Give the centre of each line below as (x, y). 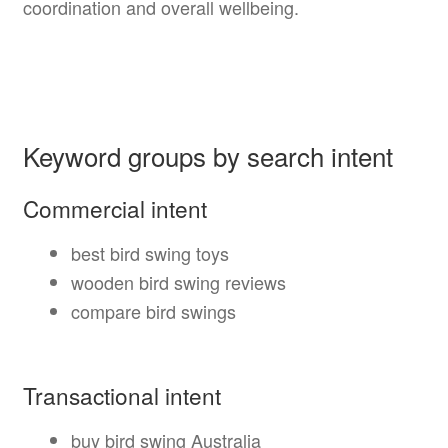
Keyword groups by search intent (207, 156)
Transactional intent (121, 395)
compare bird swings (153, 310)
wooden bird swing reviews (178, 281)
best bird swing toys (149, 252)
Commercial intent (114, 208)
